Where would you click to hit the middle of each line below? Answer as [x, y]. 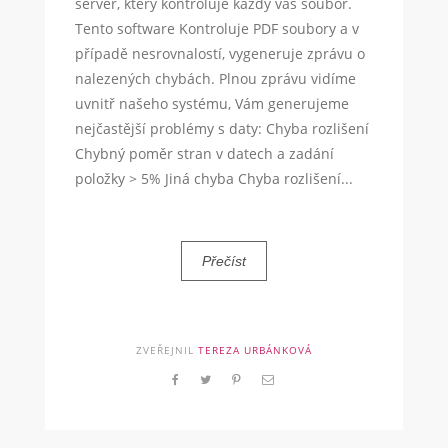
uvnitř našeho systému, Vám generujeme [211, 104]
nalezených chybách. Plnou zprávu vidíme [215, 79]
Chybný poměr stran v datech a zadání [204, 154]
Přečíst [223, 261]
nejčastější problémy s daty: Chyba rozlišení [221, 129]
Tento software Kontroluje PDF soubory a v [216, 29]
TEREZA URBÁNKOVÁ [254, 350]
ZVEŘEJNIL [166, 350]
